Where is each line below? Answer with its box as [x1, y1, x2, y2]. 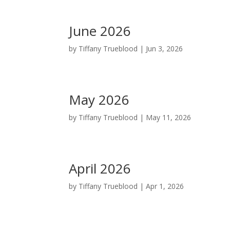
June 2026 [69, 21, 131, 40]
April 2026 [69, 159, 131, 178]
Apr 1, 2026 [146, 181, 184, 191]
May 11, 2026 [146, 112, 191, 122]
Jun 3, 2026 [146, 43, 183, 53]
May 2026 [69, 90, 130, 109]
